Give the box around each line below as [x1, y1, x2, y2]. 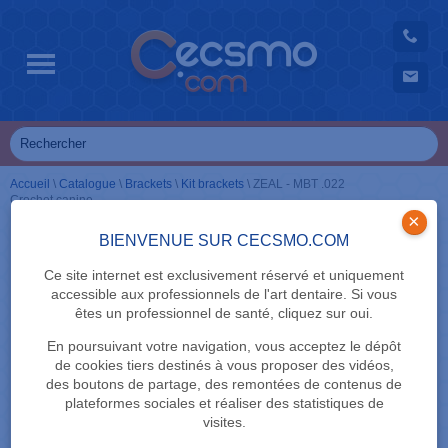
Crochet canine [10, 193, 93, 207]
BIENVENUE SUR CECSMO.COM [99, 232, 349, 249]
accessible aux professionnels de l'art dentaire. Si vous [51, 286, 397, 302]
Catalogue [59, 177, 116, 191]
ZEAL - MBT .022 [253, 177, 345, 191]
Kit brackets [181, 177, 244, 191]
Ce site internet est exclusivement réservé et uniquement [44, 267, 404, 283]
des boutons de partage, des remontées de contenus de [46, 376, 402, 392]
